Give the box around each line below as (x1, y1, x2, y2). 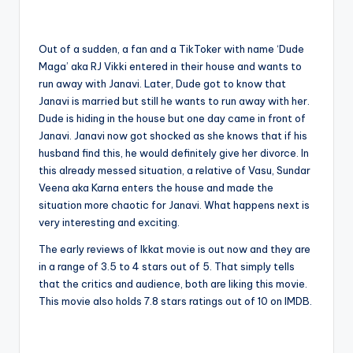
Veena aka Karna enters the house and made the (39, 181, 273, 195)
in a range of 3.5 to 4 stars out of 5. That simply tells (39, 260, 295, 273)
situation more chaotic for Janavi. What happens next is (39, 199, 310, 212)
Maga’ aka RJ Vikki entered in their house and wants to (39, 60, 302, 73)
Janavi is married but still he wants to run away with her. (39, 95, 310, 108)
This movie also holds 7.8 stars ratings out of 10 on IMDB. (39, 295, 312, 308)
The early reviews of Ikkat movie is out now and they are (39, 243, 310, 256)
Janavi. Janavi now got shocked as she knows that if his (39, 129, 307, 143)
